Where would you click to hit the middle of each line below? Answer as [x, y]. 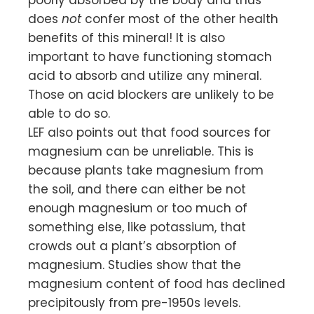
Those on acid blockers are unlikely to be [151, 95]
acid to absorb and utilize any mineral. [145, 76]
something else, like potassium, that [137, 227]
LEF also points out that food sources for [149, 133]
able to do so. [69, 114]
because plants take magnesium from [146, 171]
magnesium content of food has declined [157, 284]
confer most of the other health [180, 19]
